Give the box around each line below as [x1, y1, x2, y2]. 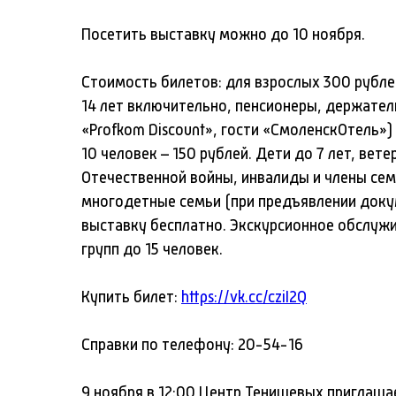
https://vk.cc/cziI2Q [181, 289, 307, 306]
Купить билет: [81, 289, 181, 306]
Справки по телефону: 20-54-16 [81, 337, 303, 354]
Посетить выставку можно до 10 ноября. [81, 27, 365, 43]
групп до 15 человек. [81, 241, 223, 258]
